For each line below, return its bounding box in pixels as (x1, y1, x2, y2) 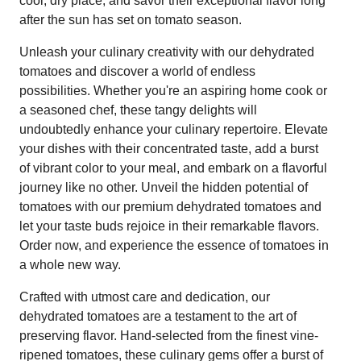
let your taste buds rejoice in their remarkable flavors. (19, 218, 319, 233)
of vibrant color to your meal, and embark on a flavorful (19, 160, 327, 175)
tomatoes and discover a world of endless (19, 64, 255, 78)
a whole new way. (19, 257, 121, 272)
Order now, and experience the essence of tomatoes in (19, 238, 329, 252)
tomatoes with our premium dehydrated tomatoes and (19, 199, 322, 214)
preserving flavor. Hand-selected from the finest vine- (19, 328, 318, 342)
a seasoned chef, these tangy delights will (19, 102, 257, 117)
